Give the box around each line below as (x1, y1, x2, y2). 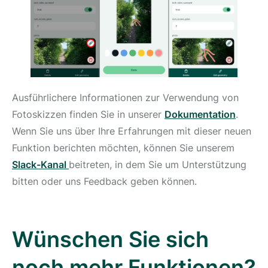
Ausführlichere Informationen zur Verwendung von (12, 92, 239, 103)
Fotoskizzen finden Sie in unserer (12, 108, 165, 120)
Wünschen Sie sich (12, 226, 209, 252)
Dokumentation (165, 108, 236, 120)
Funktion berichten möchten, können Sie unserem (12, 142, 234, 154)
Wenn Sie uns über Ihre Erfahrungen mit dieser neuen (12, 125, 251, 137)
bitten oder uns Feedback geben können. (12, 175, 197, 187)
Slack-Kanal (12, 159, 69, 170)
